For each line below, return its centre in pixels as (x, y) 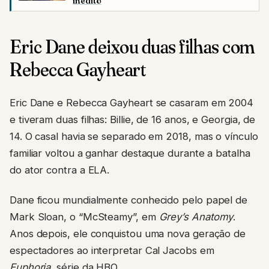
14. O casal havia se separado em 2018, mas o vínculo (134, 136)
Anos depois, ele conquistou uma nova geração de (128, 234)
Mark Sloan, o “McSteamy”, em (84, 217)
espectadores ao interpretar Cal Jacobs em (112, 251)
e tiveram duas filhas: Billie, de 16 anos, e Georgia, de (133, 119)
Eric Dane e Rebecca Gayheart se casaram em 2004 (132, 102)
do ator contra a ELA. (60, 170)
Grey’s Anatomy (196, 217)
